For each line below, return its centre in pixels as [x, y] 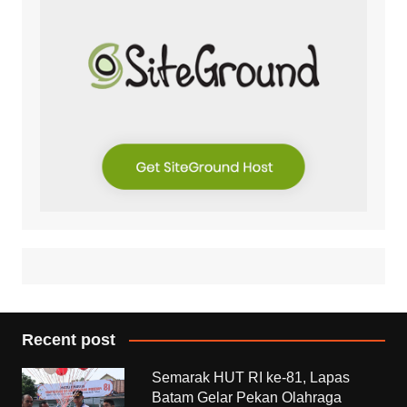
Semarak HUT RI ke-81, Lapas [251, 377]
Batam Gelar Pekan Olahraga [247, 397]
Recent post [68, 339]
